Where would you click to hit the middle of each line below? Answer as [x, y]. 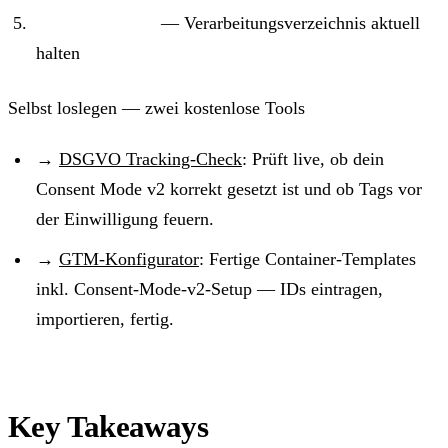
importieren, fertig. [105, 318]
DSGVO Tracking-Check [150, 158]
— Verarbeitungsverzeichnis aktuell [288, 22]
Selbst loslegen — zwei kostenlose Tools [156, 107]
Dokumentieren [96, 22]
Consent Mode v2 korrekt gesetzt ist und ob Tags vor [229, 188]
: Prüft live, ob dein [313, 158]
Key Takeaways [108, 426]
